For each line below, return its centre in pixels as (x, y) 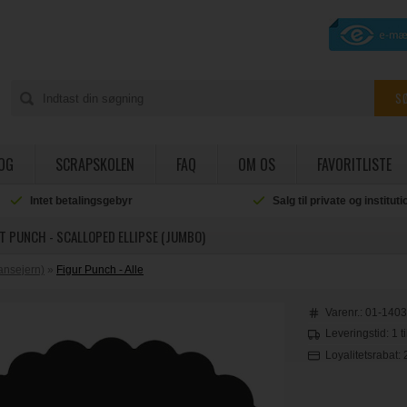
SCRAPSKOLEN (94, 164)
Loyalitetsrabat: (365, 355)
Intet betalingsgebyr (82, 201)
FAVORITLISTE (354, 164)
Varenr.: (346, 313)
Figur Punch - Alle (100, 270)
